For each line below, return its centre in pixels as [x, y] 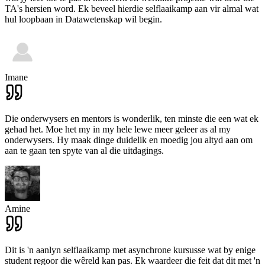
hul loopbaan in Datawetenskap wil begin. [83, 20]
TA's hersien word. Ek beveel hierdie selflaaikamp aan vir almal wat [132, 9]
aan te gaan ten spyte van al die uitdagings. [84, 151]
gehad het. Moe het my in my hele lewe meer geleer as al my [118, 130]
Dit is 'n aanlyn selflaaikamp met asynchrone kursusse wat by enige [130, 250]
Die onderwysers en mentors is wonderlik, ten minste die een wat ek [132, 119]
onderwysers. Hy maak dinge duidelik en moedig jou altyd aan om [129, 140]
